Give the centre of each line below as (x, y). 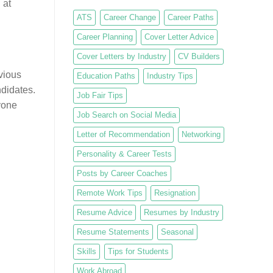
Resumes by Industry (181, 212)
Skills (86, 251)
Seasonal (177, 232)
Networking (201, 134)
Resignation (175, 193)
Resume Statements (113, 232)
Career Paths (190, 17)
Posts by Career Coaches (122, 173)
